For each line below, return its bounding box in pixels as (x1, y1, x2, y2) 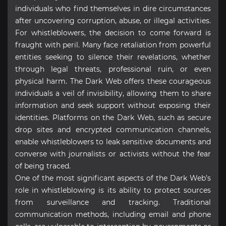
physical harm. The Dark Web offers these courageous (15, 76, 211, 86)
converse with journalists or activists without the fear (15, 149, 211, 158)
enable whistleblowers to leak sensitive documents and (15, 137, 211, 146)
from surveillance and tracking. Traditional (15, 197, 211, 207)
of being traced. (15, 161, 71, 171)
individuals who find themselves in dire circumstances (15, 4, 211, 13)
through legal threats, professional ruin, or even (15, 64, 211, 74)
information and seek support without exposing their (15, 100, 211, 110)
